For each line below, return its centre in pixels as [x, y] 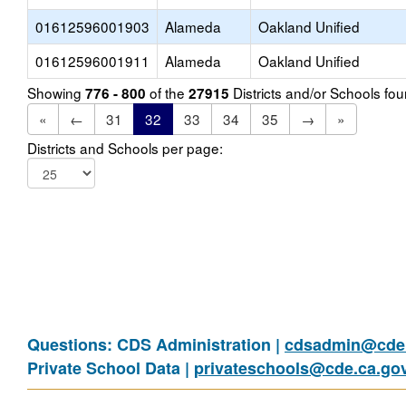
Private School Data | [111, 368]
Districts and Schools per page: [125, 148]
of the [167, 92]
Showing [56, 92]
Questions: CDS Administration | [156, 344]
